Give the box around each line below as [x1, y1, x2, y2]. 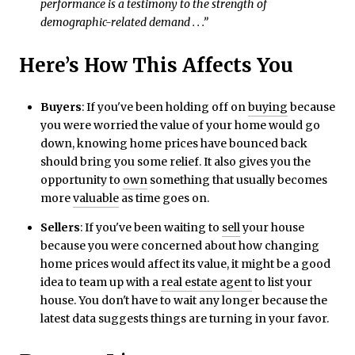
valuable [72, 191, 119, 206]
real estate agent [160, 274, 252, 289]
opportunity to [40, 173, 123, 188]
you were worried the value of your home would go [40, 118, 320, 133]
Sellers [40, 219, 80, 235]
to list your [251, 274, 312, 289]
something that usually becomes [147, 173, 327, 188]
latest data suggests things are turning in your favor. [40, 311, 329, 326]
